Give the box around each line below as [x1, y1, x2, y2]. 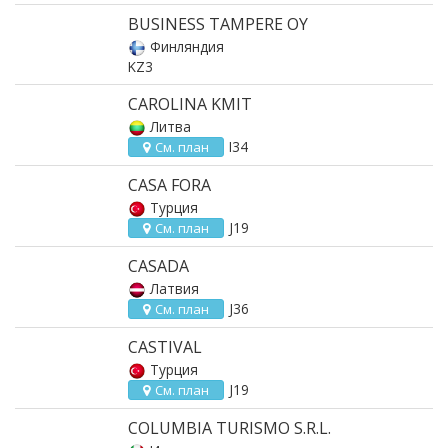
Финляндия [150, 37, 224, 56]
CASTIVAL [128, 336, 202, 358]
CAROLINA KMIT [128, 93, 252, 115]
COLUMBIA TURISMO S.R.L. [128, 417, 331, 439]
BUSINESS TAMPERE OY [128, 13, 308, 35]
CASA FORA [128, 174, 211, 196]
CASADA [128, 255, 189, 277]
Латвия [150, 279, 199, 298]
